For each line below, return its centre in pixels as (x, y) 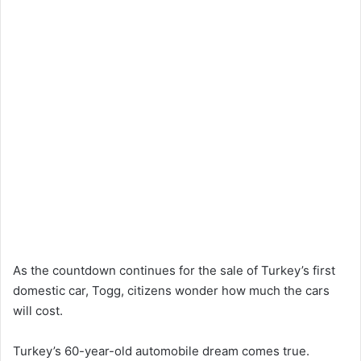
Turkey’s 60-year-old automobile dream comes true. (161, 351)
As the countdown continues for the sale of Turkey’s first (174, 271)
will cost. (38, 311)
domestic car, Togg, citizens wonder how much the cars (171, 291)
